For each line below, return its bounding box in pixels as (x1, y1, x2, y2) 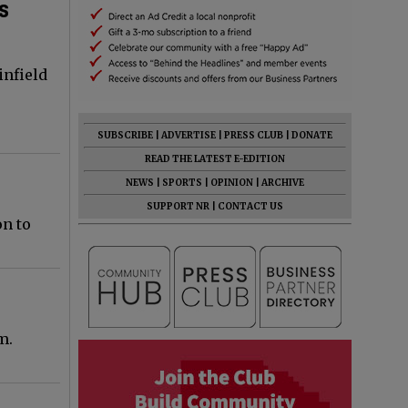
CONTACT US (218, 200, 283, 212)
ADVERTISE (161, 129, 216, 141)
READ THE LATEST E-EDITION (145, 153, 285, 165)
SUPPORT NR (147, 200, 209, 212)
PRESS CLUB (224, 129, 283, 141)
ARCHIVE (261, 177, 304, 189)
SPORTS (162, 177, 202, 189)
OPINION (210, 177, 253, 189)
